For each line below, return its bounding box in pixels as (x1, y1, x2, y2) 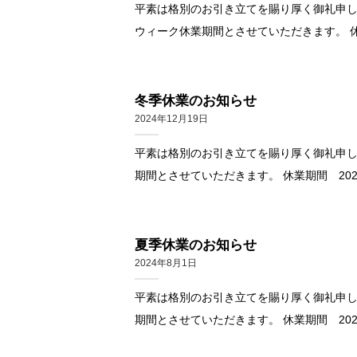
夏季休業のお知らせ (134, 237, 257, 253)
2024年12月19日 (134, 114, 208, 124)
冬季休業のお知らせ (134, 92, 257, 108)
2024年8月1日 (134, 258, 197, 269)
